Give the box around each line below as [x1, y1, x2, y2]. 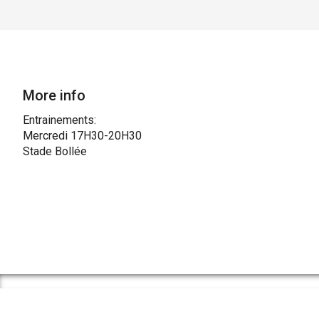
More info [23, 86, 85, 104]
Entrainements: [23, 113, 96, 127]
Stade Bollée [23, 144, 87, 158]
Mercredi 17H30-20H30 [23, 128, 142, 142]
